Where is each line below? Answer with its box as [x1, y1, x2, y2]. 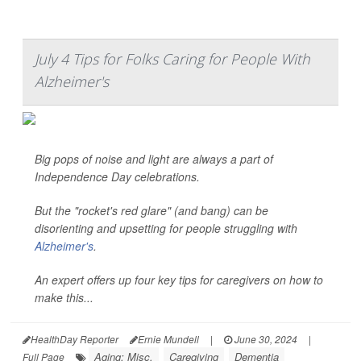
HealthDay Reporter [31, 332, 118, 346]
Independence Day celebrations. [35, 168, 200, 185]
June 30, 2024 [232, 332, 297, 346]
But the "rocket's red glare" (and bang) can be [35, 202, 268, 218]
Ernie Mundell [138, 332, 199, 346]
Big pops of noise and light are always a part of [35, 151, 273, 167]
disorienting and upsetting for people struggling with [35, 220, 297, 236]
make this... [35, 289, 93, 305]
